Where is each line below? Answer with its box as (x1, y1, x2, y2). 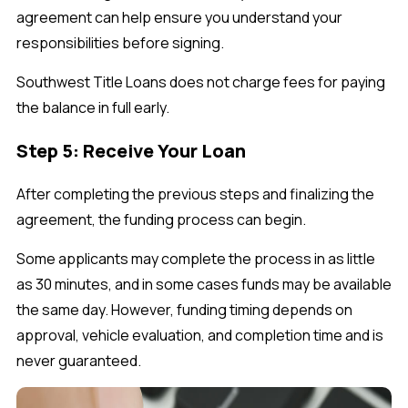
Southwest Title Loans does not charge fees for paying (16, 72, 385, 93)
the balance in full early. (16, 97, 169, 118)
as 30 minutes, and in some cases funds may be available (16, 274, 392, 295)
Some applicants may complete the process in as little (16, 249, 375, 270)
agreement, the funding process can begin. (16, 209, 306, 230)
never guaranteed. (16, 351, 141, 372)
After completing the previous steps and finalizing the (16, 184, 374, 205)
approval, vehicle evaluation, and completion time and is (16, 325, 383, 346)
